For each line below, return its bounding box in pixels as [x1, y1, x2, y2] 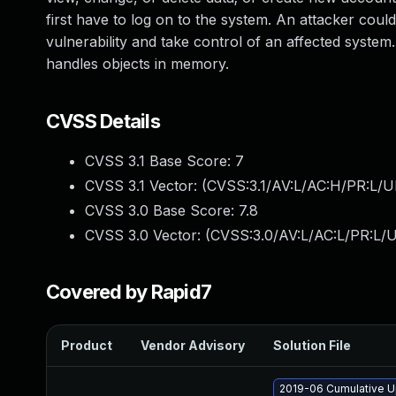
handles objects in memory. [46, 55, 229, 72]
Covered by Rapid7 [46, 280, 212, 303]
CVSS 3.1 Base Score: [85, 152, 235, 170]
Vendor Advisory [141, 338, 245, 353]
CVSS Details [46, 110, 160, 133]
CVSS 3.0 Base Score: [85, 202, 239, 219]
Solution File [273, 338, 351, 353]
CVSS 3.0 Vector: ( [85, 226, 210, 244]
